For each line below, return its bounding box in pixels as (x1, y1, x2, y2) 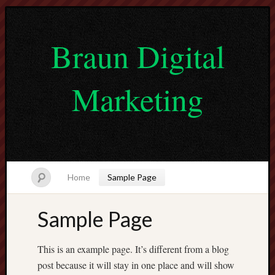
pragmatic (238, 241, 271, 252)
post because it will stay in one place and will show (37, 258, 234, 271)
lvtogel (238, 228, 261, 239)
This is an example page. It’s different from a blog (37, 242, 229, 255)
